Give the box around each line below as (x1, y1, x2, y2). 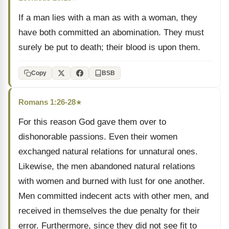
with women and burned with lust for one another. (18, 176, 205, 186)
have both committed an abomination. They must (18, 28, 204, 37)
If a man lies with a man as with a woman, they (18, 13, 197, 22)
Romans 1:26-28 (18, 98, 76, 106)
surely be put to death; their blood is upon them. (18, 42, 200, 52)
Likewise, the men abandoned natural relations (18, 162, 195, 171)
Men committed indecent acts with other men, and (18, 191, 209, 201)
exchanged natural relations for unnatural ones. (18, 147, 198, 156)
